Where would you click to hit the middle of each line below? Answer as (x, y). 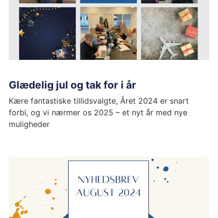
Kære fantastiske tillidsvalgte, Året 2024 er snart (99, 101)
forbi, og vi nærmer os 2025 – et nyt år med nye (98, 113)
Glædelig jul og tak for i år (72, 85)
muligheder (29, 124)
